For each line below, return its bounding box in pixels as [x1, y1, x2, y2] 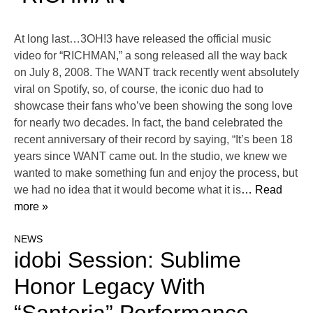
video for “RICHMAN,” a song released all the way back [14, 50, 287, 62]
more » [14, 201, 48, 213]
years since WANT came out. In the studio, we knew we [14, 150, 287, 163]
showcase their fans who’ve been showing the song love [14, 100, 293, 112]
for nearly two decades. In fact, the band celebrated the [14, 117, 283, 129]
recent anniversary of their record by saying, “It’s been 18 [14, 133, 293, 146]
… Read [241, 184, 282, 196]
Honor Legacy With [14, 274, 205, 300]
